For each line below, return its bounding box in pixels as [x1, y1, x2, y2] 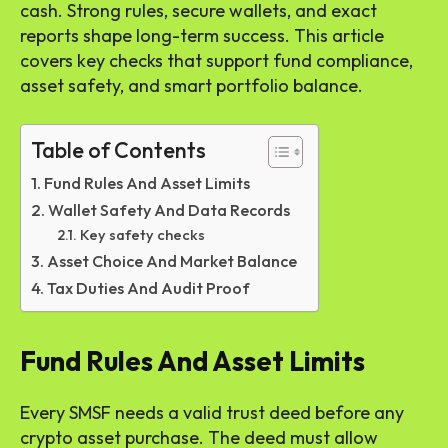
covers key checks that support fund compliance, [20, 49, 413, 73]
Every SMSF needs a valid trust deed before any [20, 401, 404, 425]
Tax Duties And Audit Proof [47, 278, 251, 299]
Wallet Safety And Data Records [48, 200, 291, 221]
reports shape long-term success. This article [20, 24, 384, 48]
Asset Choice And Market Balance [47, 251, 298, 272]
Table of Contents [31, 136, 206, 165]
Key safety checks [79, 225, 205, 245]
